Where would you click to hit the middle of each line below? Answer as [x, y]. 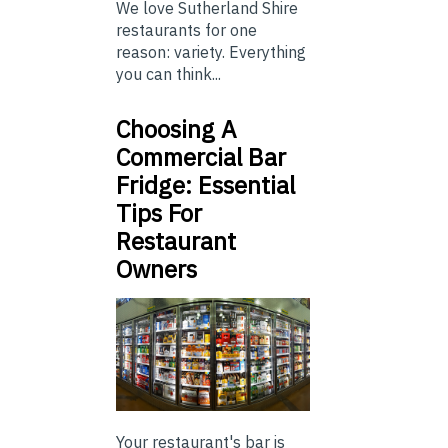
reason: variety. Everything [211, 52]
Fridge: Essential [205, 185]
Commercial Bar [201, 157]
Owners [159, 269]
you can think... [168, 74]
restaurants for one [186, 30]
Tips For [159, 213]
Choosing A [176, 129]
